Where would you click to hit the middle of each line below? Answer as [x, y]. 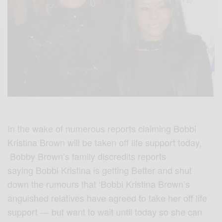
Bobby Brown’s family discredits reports [87, 156]
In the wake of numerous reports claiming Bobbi [102, 129]
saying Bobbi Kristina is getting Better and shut [100, 170]
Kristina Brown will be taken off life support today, [105, 142]
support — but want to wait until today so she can [105, 212]
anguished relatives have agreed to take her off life [108, 198]
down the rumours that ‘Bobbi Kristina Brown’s [99, 184]
